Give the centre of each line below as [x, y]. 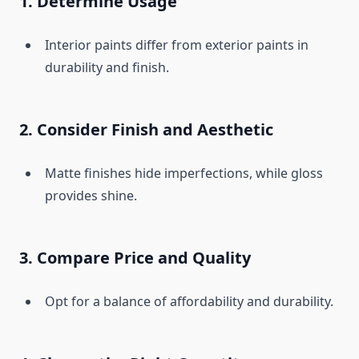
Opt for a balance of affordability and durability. [189, 302]
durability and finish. [107, 68]
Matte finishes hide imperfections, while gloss [184, 173]
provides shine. [91, 196]
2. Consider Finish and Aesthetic [146, 130]
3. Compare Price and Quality [135, 258]
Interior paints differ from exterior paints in [177, 45]
